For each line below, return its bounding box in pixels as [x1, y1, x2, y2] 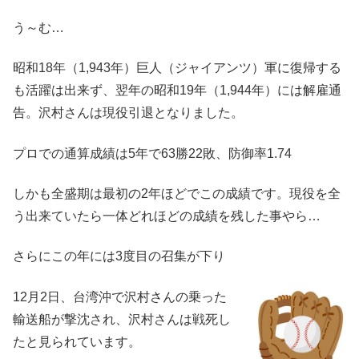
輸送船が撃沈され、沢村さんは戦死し [13, 312, 231, 326]
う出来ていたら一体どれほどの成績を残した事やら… [13, 209, 321, 224]
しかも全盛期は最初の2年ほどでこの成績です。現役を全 [13, 187, 341, 201]
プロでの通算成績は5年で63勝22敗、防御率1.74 [13, 146, 292, 160]
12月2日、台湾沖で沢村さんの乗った [13, 289, 227, 304]
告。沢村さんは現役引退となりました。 [13, 106, 244, 120]
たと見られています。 [13, 334, 141, 349]
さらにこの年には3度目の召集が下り [13, 249, 225, 264]
